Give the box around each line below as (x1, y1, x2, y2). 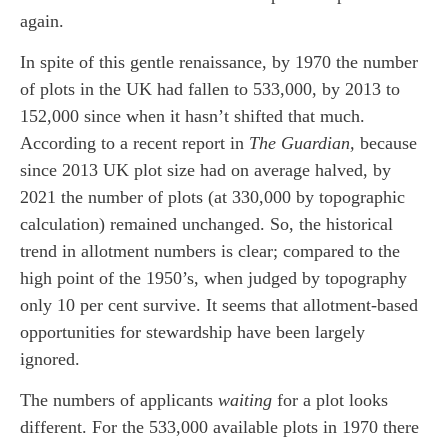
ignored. (20, 348, 80, 369)
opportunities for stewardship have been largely (20, 321, 365, 342)
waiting (218, 390, 272, 411)
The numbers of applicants (20, 390, 218, 411)
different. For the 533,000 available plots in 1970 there (20, 417, 419, 438)
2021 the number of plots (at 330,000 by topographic (20, 186, 405, 207)
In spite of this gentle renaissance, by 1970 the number (20, 51, 418, 72)
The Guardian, (249, 132, 360, 153)
